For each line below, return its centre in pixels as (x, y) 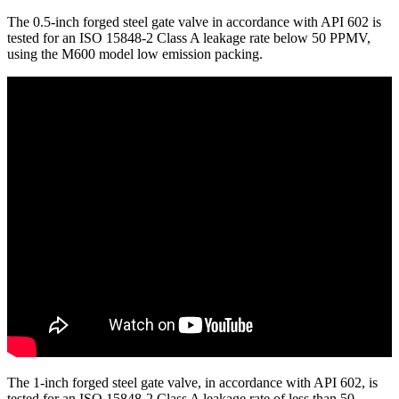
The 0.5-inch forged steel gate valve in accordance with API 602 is (194, 22)
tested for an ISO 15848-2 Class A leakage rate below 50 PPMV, (189, 38)
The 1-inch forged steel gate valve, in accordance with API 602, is (192, 383)
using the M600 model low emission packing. (135, 54)
